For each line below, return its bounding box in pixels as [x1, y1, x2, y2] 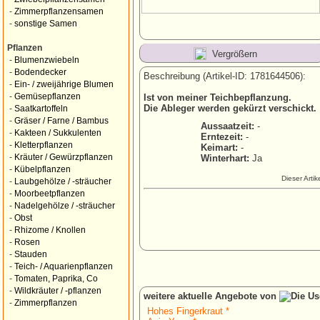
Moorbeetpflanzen [14, 189, 85, 198]
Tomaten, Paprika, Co [14, 274, 98, 283]
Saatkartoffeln [14, 104, 68, 113]
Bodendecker [14, 68, 66, 76]
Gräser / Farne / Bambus [14, 116, 109, 125]
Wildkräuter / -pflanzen [14, 286, 101, 295]
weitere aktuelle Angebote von [144, 291, 279, 301]
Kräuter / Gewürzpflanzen [14, 153, 113, 161]
